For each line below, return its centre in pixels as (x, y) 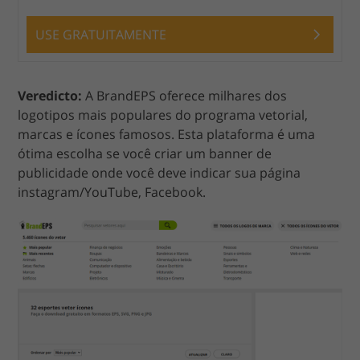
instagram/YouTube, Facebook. (112, 192)
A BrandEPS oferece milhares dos (185, 96)
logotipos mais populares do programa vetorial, (163, 115)
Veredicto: (50, 96)
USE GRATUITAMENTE (101, 35)
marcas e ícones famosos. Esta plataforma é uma (167, 135)
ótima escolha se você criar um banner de (145, 154)
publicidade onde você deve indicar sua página (160, 173)
